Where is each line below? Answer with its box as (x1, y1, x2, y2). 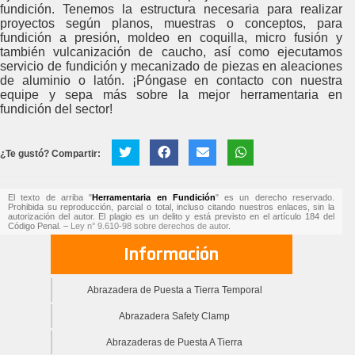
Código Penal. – (8, 220, 71, 231)
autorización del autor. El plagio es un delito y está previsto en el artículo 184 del (8, 211, 334, 221)
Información (124, 242, 219, 266)
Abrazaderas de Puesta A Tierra (106, 336, 242, 348)
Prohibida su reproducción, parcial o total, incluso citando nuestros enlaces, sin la (8, 201, 334, 212)
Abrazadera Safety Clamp (119, 310, 230, 322)
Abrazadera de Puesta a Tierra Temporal (86, 284, 262, 296)
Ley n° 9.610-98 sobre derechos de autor (71, 220, 228, 231)
